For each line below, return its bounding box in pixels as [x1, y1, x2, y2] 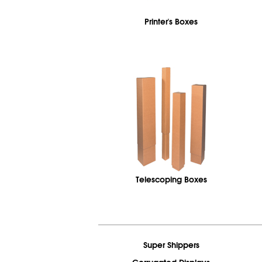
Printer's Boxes [144, 16, 198, 27]
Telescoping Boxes [135, 174, 207, 185]
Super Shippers [143, 240, 199, 250]
